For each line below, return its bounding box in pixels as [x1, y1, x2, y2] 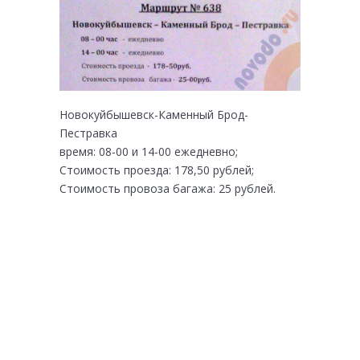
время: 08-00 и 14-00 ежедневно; [59, 143, 238, 159]
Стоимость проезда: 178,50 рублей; [59, 162, 254, 178]
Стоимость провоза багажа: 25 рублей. [59, 180, 276, 196]
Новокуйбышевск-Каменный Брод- [59, 106, 248, 122]
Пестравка [59, 125, 117, 141]
